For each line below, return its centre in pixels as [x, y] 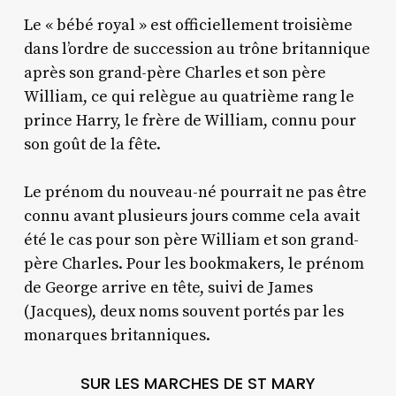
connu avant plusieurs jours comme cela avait [191, 216]
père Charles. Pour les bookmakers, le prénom [194, 263]
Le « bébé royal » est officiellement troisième [188, 25]
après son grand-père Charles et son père [175, 72]
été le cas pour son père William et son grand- [191, 240]
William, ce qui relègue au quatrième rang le [189, 96]
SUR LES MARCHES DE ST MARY [198, 383]
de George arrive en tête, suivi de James [168, 287]
